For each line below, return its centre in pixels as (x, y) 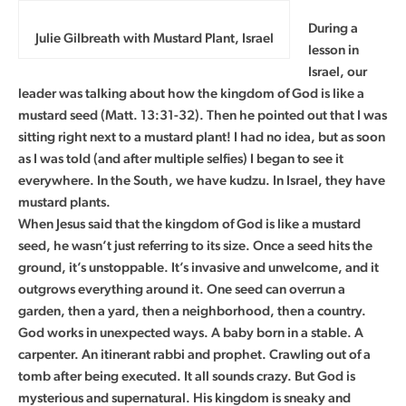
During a (333, 28)
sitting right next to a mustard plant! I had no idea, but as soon (202, 137)
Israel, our (338, 72)
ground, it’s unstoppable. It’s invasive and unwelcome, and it (198, 267)
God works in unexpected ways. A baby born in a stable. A (191, 333)
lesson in (333, 50)
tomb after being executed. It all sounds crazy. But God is (187, 376)
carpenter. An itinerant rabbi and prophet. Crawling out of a (194, 354)
